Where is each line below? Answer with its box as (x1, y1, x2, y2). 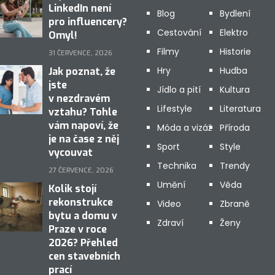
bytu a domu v (48, 209, 117, 222)
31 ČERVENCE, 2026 (48, 48, 112, 58)
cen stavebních (48, 250, 120, 263)
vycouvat (48, 146, 93, 159)
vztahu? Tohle (48, 106, 117, 118)
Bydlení (219, 7, 250, 20)
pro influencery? (48, 15, 127, 28)
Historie (219, 45, 251, 58)
